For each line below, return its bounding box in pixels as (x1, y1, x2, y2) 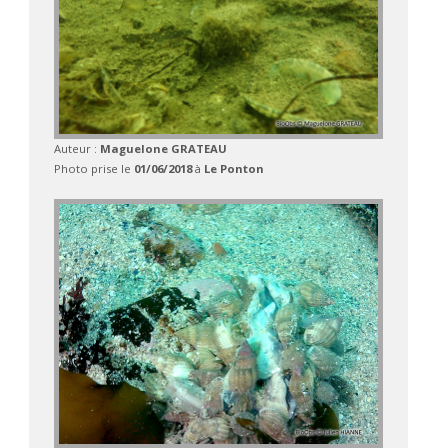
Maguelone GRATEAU (99, 141, 227, 157)
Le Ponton (203, 161, 264, 177)
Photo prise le (53, 161, 134, 177)
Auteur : (53, 141, 100, 157)
